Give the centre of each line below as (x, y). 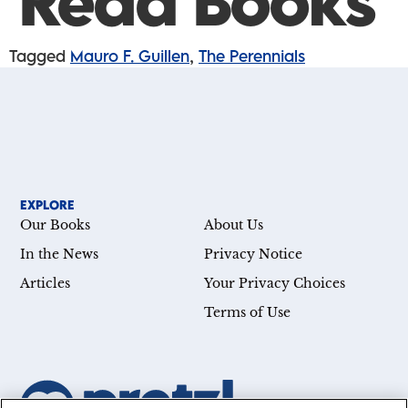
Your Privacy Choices (275, 284)
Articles (46, 284)
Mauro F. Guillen (130, 56)
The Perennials (252, 56)
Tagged (40, 56)
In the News (60, 255)
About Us (234, 225)
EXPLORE (48, 205)
